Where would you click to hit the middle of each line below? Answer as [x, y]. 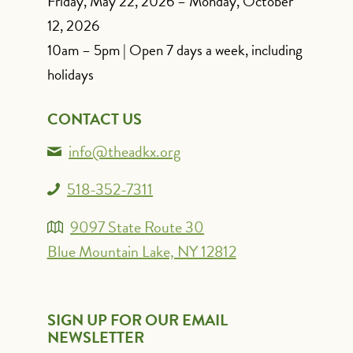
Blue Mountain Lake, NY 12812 [141, 251]
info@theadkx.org [125, 151]
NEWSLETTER [95, 337]
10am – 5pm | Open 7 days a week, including [175, 50]
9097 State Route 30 [137, 227]
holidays [70, 74]
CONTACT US [94, 119]
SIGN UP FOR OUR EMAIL [137, 320]
